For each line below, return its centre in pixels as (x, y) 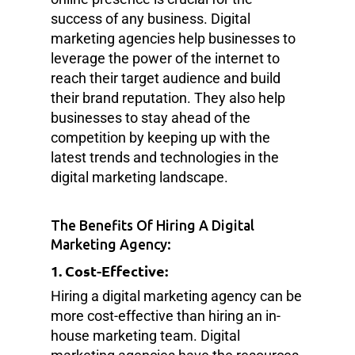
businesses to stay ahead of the (151, 117)
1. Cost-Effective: (109, 270)
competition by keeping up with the (160, 137)
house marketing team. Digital (145, 335)
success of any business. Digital (151, 18)
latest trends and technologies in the (165, 157)
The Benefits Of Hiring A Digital (153, 225)
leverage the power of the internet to (165, 58)
